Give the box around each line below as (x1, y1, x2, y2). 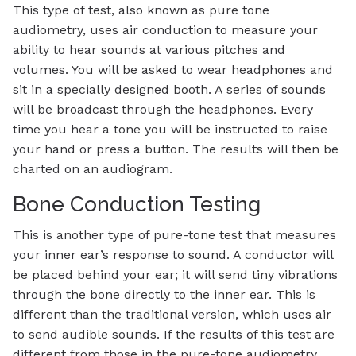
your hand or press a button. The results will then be (13, 141, 339, 157)
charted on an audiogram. (13, 161, 172, 176)
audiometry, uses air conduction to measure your (13, 21, 318, 37)
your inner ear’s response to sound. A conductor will (13, 247, 333, 263)
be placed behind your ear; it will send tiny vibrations (13, 267, 338, 283)
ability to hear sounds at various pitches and (13, 41, 285, 57)
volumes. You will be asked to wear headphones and (13, 61, 333, 77)
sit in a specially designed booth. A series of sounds (13, 81, 326, 97)
